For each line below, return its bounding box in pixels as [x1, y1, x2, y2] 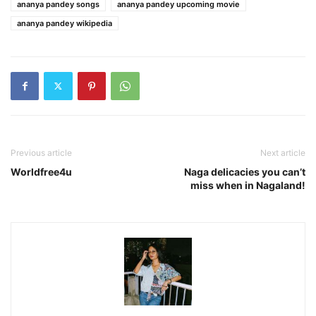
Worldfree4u [11, 165, 72, 178]
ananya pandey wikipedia [17, 18, 112, 28]
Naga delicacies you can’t [184, 165, 305, 178]
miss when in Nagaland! [190, 178, 305, 191]
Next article [260, 147, 305, 158]
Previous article [11, 147, 72, 158]
